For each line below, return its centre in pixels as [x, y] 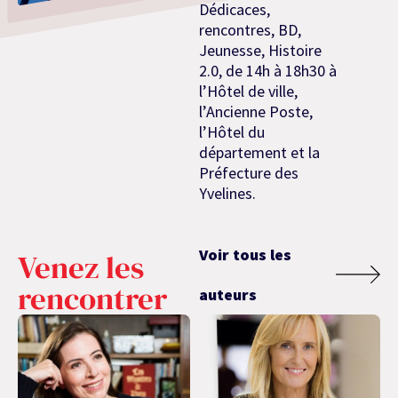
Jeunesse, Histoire [260, 51]
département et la [259, 153]
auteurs [228, 294]
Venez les [81, 267]
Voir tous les [245, 254]
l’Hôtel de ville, [248, 92]
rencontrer [92, 298]
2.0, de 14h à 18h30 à [268, 71]
